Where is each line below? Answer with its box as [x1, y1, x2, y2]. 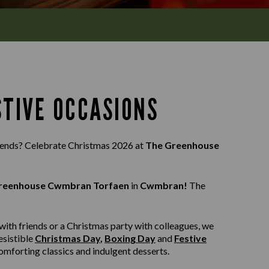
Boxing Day [104, 232, 156, 244]
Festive [174, 232, 207, 244]
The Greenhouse [145, 139, 219, 151]
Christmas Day [35, 232, 100, 244]
